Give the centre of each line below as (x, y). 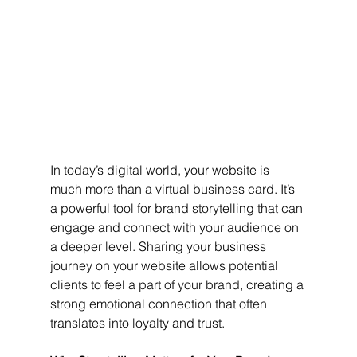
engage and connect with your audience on (176, 227)
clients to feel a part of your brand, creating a (178, 284)
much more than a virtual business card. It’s (174, 188)
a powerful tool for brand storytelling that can (178, 208)
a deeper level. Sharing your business (159, 246)
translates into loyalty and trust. (137, 322)
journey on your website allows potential (165, 265)
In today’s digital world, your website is (161, 169)
